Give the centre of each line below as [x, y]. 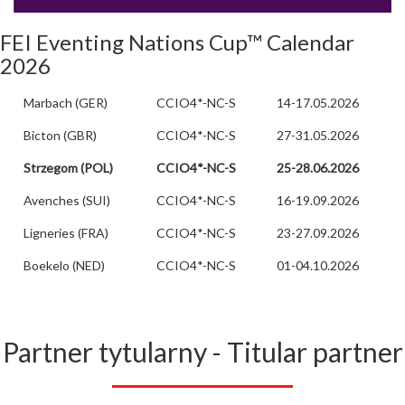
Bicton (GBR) [59, 136]
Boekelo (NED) [63, 266]
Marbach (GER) [64, 103]
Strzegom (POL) [68, 168]
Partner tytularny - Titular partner [202, 352]
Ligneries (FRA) [65, 233]
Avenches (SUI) [66, 201]
